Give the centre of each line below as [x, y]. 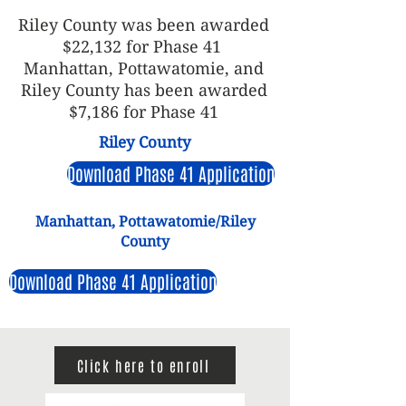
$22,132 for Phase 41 [144, 46]
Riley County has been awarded [144, 90]
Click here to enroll [143, 365]
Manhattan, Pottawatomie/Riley [145, 221]
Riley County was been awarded [144, 24]
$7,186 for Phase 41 [144, 111]
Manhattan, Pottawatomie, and [144, 68]
